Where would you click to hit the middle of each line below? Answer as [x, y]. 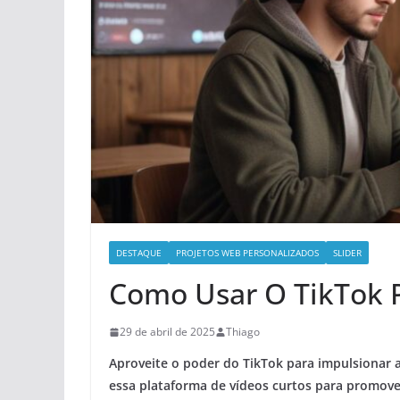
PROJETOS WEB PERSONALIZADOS [247, 253]
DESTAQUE [139, 253]
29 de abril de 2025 [167, 332]
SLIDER [347, 253]
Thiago [243, 332]
